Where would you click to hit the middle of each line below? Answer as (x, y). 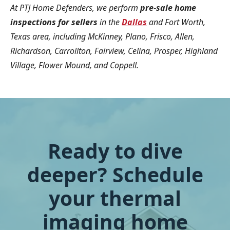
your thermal (115, 198)
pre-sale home (168, 8)
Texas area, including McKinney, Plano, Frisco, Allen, (102, 36)
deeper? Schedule (115, 174)
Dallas (134, 22)
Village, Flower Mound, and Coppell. (74, 65)
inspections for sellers (54, 22)
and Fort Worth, (177, 22)
